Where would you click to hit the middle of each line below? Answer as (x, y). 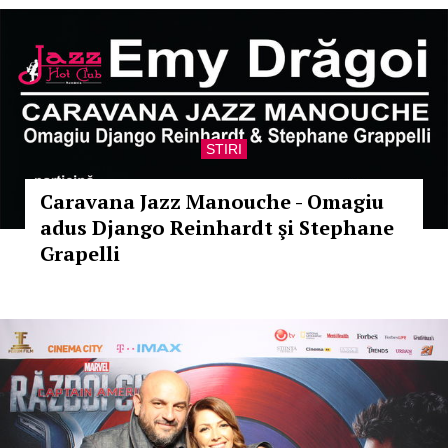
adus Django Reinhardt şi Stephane (217, 227)
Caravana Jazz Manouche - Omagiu (212, 201)
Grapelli (80, 253)
